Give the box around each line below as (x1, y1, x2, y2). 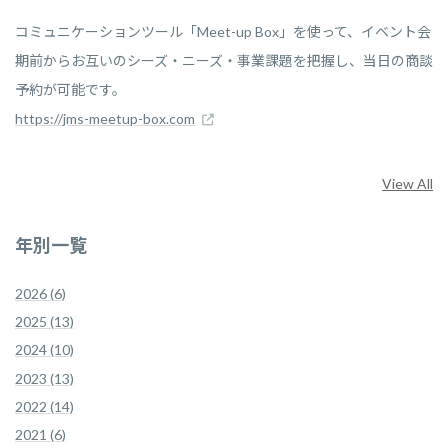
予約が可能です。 (15, 81, 126, 99)
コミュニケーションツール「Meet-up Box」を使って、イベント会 (15, 23, 431, 41)
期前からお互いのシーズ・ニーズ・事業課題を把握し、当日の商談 (15, 52, 433, 70)
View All (382, 175, 433, 193)
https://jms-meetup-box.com (15, 110, 195, 128)
